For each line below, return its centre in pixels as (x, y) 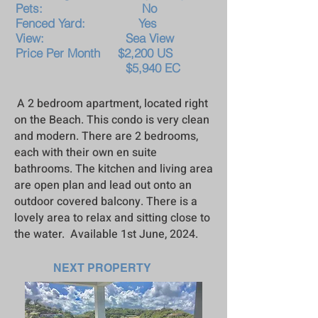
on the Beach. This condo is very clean (112, 120)
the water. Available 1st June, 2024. (106, 234)
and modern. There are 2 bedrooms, (106, 136)
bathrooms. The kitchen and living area (114, 169)
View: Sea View (95, 38)
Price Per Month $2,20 (81, 53)
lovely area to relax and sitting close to (112, 218)
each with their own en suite (86, 153)
